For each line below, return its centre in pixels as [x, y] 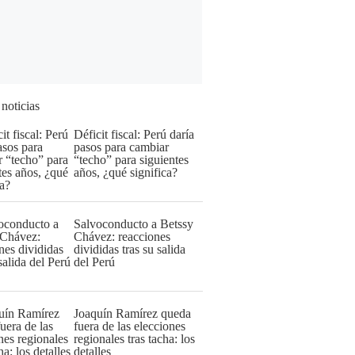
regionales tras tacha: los [134, 339]
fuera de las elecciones [130, 326]
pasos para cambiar [121, 147]
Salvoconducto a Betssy [134, 224]
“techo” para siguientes [131, 160]
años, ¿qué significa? [126, 172]
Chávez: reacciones [122, 237]
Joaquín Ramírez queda [132, 313]
